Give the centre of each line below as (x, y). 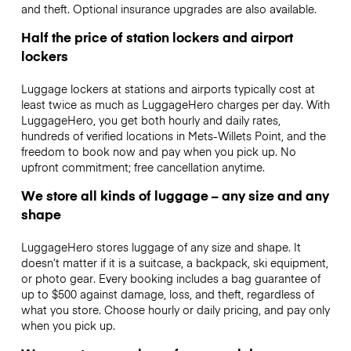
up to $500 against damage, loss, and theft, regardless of (167, 294)
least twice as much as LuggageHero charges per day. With (175, 104)
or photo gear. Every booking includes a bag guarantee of (170, 279)
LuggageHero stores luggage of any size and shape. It (161, 247)
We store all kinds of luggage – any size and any (175, 195)
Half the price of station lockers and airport (157, 36)
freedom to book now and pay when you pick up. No (158, 151)
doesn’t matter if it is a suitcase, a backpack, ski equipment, (174, 263)
